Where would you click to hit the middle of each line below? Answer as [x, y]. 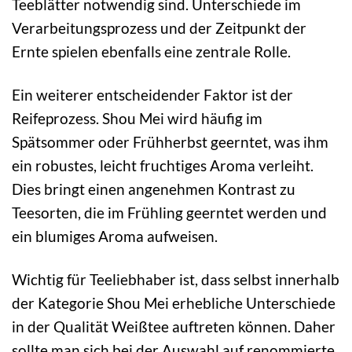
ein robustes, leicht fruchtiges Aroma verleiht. [163, 165]
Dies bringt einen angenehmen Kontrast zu [154, 189]
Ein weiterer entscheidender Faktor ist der [152, 94]
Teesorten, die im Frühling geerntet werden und [169, 212]
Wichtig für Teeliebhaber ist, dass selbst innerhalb [176, 279]
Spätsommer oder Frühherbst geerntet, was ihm [170, 141]
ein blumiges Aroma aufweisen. [115, 236]
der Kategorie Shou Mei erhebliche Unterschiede [174, 302]
